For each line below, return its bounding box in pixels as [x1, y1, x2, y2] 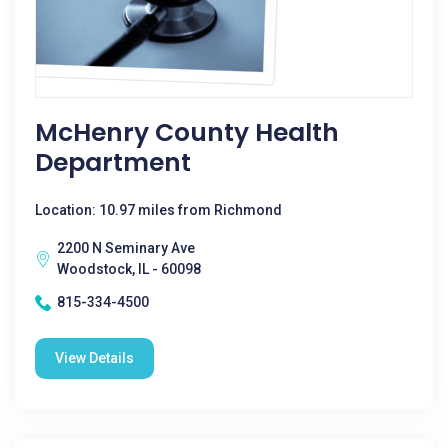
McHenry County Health [35, 115, 339, 150]
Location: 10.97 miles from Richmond [35, 202, 282, 218]
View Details [55, 350, 134, 366]
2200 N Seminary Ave [57, 240, 195, 256]
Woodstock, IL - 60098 [57, 261, 201, 277]
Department [35, 145, 191, 180]
